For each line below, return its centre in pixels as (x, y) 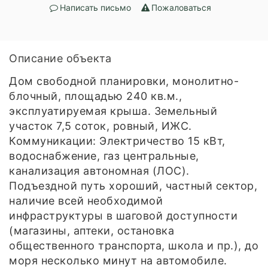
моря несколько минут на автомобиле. (118, 260)
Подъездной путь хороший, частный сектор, (133, 185)
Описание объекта (60, 58)
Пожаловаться (182, 7)
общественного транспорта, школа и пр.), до (134, 245)
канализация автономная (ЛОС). (99, 170)
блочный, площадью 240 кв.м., (95, 96)
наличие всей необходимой (86, 200)
